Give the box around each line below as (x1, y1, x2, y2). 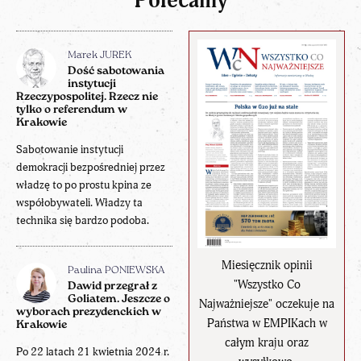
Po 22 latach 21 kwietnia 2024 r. (16, 344, 169, 359)
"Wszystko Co (233, 276, 301, 293)
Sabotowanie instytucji (16, 142, 123, 156)
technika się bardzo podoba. (16, 213, 149, 227)
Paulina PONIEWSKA (68, 265, 164, 276)
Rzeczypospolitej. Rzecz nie (16, 90, 158, 103)
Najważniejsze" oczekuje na (199, 296, 334, 312)
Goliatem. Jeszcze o (68, 293, 170, 305)
